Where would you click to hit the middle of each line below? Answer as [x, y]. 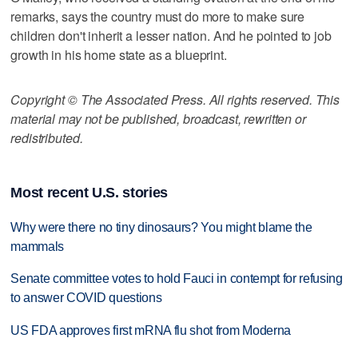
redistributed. [47, 137]
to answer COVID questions [86, 298]
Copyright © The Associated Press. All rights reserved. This [175, 99]
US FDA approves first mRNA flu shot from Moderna [151, 331]
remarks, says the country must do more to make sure [158, 16]
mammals [38, 246]
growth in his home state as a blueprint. [119, 54]
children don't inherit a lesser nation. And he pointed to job [171, 35]
